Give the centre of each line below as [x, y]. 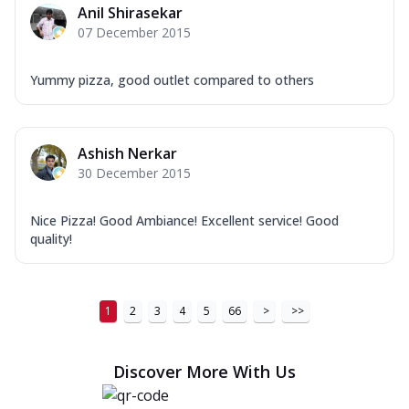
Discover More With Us [204, 371]
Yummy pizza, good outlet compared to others [172, 79]
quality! [51, 238]
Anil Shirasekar [130, 12]
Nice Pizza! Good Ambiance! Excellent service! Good [184, 220]
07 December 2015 [134, 32]
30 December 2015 [134, 173]
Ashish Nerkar [127, 153]
